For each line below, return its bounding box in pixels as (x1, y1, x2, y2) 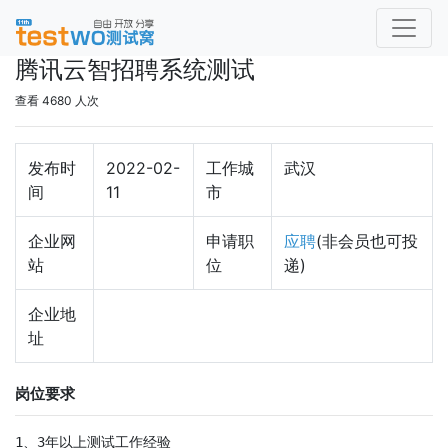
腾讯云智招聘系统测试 (15, 55, 255, 84)
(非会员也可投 (316, 231, 418, 251)
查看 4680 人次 (15, 93, 99, 108)
